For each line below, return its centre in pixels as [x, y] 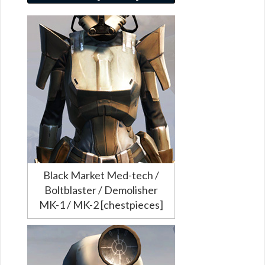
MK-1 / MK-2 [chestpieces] [101, 204]
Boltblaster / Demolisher [101, 190]
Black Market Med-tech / [101, 175]
